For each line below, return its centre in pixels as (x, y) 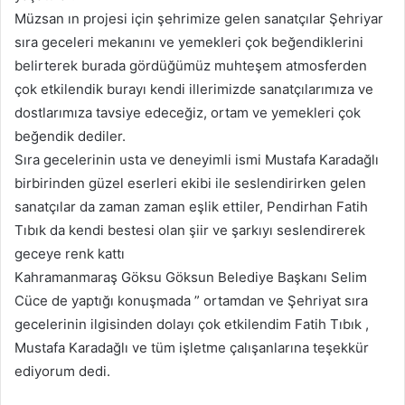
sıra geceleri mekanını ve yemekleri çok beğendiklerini (189, 42)
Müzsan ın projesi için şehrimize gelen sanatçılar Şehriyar (199, 19)
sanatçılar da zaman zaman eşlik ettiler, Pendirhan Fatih (191, 207)
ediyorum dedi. (62, 372)
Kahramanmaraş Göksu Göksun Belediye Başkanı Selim (191, 278)
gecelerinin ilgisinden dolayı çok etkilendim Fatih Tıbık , (192, 325)
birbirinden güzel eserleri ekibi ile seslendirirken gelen (190, 184)
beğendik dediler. (70, 137)
